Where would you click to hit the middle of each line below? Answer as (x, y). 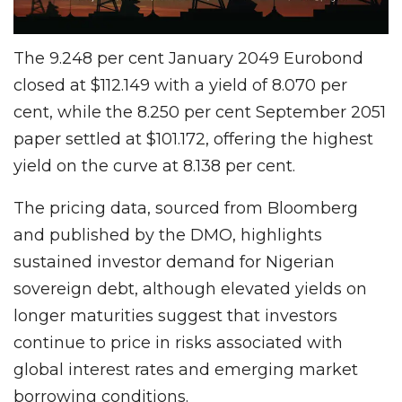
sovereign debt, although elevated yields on (190, 289)
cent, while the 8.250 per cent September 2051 (200, 113)
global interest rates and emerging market (186, 370)
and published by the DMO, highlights (168, 236)
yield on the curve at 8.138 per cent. (154, 166)
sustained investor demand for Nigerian (174, 262)
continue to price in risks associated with (178, 343)
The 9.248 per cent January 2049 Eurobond (188, 59)
